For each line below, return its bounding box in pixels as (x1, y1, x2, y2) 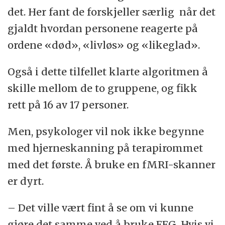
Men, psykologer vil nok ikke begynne (8, 125, 204, 138)
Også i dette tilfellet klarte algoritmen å (8, 65, 208, 78)
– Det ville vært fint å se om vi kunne (8, 201, 194, 214)
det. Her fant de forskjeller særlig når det (8, 6, 216, 19)
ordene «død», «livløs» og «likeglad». (8, 39, 200, 52)
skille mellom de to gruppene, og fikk (8, 82, 198, 95)
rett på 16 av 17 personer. (8, 98, 132, 111)
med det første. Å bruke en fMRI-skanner (8, 158, 216, 171)
